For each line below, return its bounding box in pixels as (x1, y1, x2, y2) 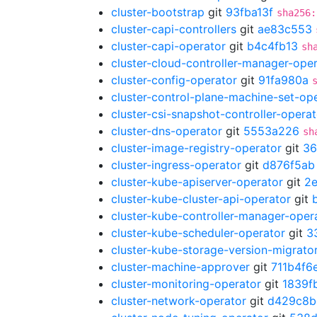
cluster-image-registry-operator (111, 141, 282, 155)
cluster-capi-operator (111, 39, 226, 53)
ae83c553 (258, 22, 312, 36)
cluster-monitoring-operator (111, 277, 261, 291)
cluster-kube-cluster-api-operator (111, 192, 291, 206)
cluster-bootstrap (111, 5, 204, 19)
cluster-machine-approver (111, 260, 250, 274)
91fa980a (258, 73, 309, 87)
